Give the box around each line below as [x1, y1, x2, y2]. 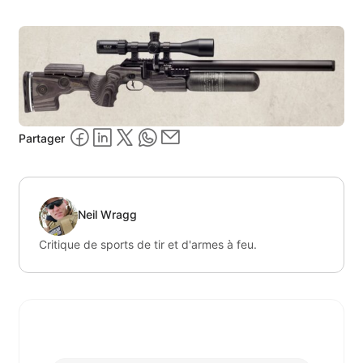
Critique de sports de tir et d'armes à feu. [39, 237, 257, 251]
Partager [19, 131, 65, 146]
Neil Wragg [78, 207, 137, 222]
